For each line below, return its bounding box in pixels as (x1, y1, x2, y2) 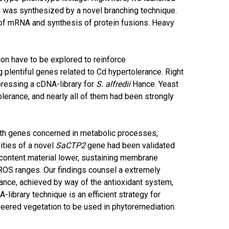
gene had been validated (85, 141, 175, 150)
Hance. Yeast (130, 79, 179, 89)
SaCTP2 (56, 141, 86, 150)
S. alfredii (96, 79, 131, 89)
